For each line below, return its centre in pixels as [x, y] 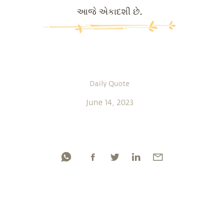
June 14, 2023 [109, 102]
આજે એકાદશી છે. [109, 11]
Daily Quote [109, 84]
